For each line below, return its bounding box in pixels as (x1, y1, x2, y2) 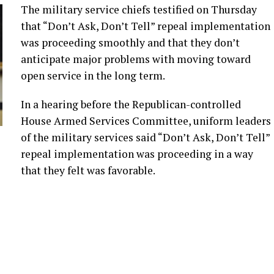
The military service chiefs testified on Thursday (21, 2, 257, 17)
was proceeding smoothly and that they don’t (21, 35, 240, 50)
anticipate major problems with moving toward (21, 52, 251, 66)
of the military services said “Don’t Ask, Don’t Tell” (21, 130, 270, 144)
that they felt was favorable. (21, 163, 155, 177)
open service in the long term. (21, 68, 165, 83)
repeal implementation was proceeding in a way (21, 147, 253, 161)
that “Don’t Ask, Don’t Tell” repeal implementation (21, 19, 270, 33)
